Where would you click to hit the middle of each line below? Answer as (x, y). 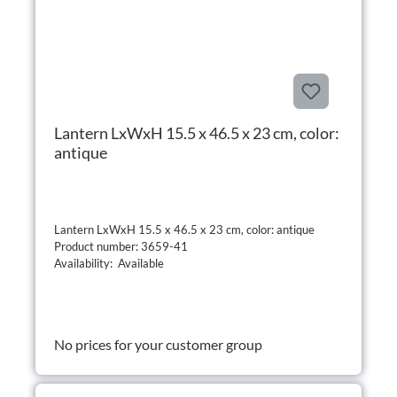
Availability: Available (109, 263)
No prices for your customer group (158, 344)
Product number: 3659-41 (122, 246)
